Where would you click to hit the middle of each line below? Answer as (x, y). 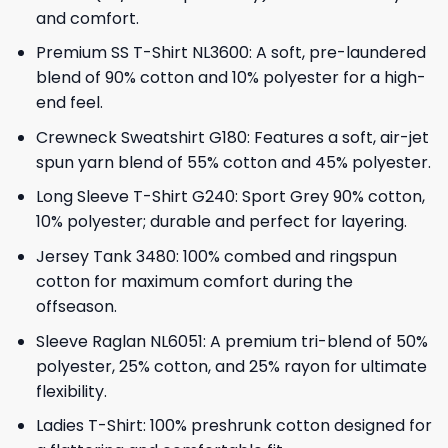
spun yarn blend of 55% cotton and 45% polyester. (233, 162)
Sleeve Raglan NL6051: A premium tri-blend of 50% (231, 341)
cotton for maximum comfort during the (194, 281)
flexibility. (71, 391)
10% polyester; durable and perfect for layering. (221, 222)
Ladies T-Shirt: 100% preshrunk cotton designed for (233, 426)
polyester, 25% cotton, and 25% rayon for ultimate (231, 366)
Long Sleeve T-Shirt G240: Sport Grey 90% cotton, (230, 197)
